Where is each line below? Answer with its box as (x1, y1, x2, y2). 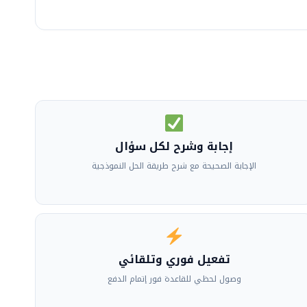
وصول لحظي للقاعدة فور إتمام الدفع (107, 271, 241, 286)
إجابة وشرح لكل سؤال (115, 135, 233, 157)
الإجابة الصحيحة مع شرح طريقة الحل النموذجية (92, 158, 256, 173)
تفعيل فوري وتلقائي (118, 248, 230, 270)
